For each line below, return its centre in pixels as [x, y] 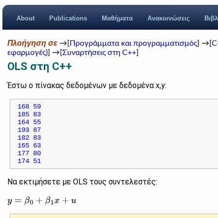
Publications [68, 18]
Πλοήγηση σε [33, 43]
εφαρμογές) [28, 53]
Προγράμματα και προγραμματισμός [134, 43]
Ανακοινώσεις [169, 18]
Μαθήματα [117, 18]
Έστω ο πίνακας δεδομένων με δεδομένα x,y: [87, 85]
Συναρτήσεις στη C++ [100, 53]
